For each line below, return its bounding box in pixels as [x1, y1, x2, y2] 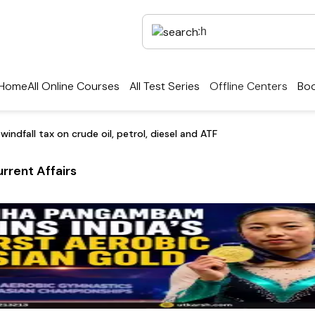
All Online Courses [27, 79, 120, 94]
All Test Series [129, 79, 200, 94]
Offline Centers [210, 79, 288, 94]
